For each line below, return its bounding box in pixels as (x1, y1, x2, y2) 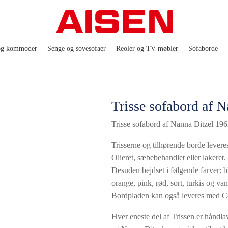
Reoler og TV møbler (116, 45, 178, 52)
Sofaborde (188, 45, 218, 52)
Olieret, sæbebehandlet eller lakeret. (111, 153, 226, 162)
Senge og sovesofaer (47, 45, 106, 52)
